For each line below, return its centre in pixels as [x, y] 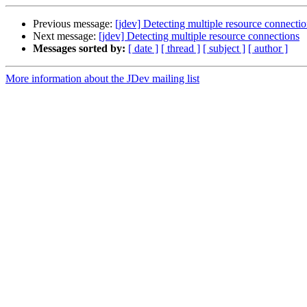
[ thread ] [181, 49]
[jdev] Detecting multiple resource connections [199, 36]
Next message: [66, 36]
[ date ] [143, 49]
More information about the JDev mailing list [102, 79]
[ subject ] [224, 49]
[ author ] [268, 49]
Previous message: [74, 24]
